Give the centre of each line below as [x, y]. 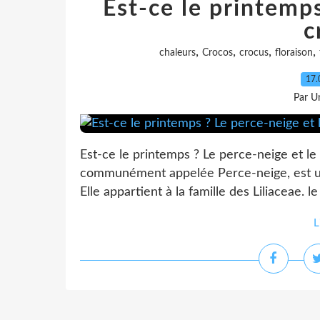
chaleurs [177, 53]
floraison [294, 53]
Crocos [217, 53]
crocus [254, 53]
